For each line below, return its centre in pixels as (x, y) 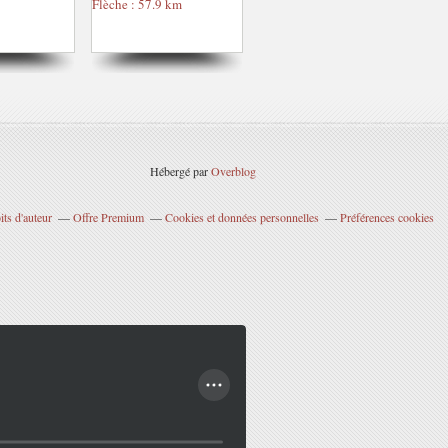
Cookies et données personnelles (241, 217)
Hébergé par (180, 171)
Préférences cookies (386, 217)
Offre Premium (108, 217)
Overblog (233, 171)
